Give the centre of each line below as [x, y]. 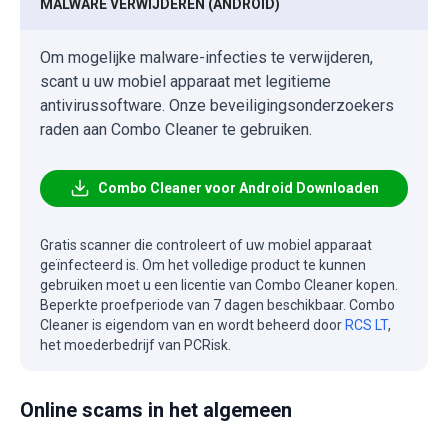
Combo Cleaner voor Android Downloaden [238, 187]
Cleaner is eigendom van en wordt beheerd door [192, 324]
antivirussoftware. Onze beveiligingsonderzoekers [217, 105]
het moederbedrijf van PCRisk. [135, 344]
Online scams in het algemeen [156, 409]
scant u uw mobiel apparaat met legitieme [185, 81]
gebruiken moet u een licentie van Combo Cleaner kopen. [219, 284]
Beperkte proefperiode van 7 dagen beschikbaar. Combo [217, 304]
